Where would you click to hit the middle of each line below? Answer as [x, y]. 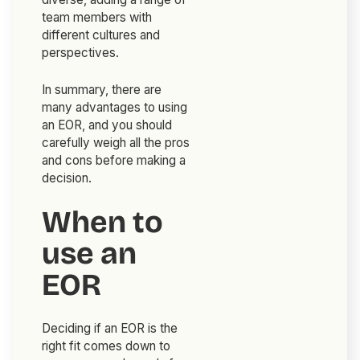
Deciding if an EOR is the [110, 329]
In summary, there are [102, 90]
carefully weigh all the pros [116, 143]
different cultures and [101, 35]
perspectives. [81, 53]
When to [103, 223]
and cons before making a [114, 161]
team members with [97, 18]
